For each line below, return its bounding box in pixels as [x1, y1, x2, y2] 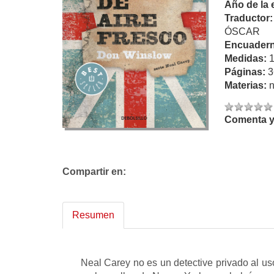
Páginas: [224, 67, 268, 77]
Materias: [224, 80, 269, 91]
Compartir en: [62, 166, 126, 177]
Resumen [72, 210, 114, 220]
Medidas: [224, 53, 269, 64]
